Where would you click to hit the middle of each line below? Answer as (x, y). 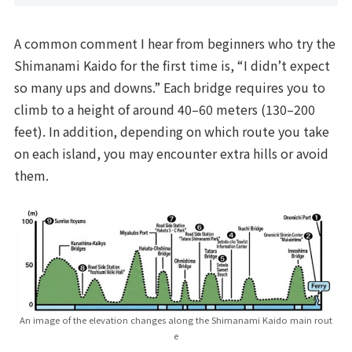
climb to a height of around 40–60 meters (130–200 (165, 109)
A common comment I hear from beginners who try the (175, 43)
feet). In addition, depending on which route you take (172, 131)
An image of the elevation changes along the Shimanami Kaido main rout (176, 320)
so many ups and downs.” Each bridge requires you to (170, 87)
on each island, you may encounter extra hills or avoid (172, 153)
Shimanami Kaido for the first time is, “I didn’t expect (172, 65)
